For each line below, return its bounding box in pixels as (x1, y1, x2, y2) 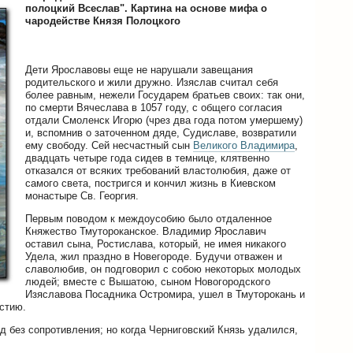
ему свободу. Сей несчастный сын (25, 139, 193, 151)
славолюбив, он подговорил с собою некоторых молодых (25, 262, 301, 275)
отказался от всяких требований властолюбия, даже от (25, 164, 291, 176)
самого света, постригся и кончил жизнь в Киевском (25, 176, 276, 189)
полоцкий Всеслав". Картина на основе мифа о (25, 2, 267, 14)
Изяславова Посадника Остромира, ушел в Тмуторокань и (25, 288, 305, 300)
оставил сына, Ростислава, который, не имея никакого (25, 237, 286, 250)
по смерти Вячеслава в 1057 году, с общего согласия (25, 101, 282, 113)
